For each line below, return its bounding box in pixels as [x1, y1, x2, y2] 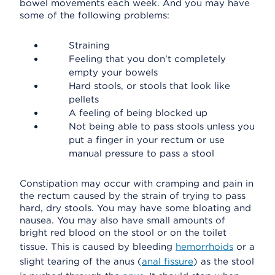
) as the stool [193, 256, 254, 267]
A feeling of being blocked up [69, 107, 207, 118]
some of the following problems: [20, 10, 169, 21]
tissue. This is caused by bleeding [20, 241, 176, 252]
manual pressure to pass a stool [69, 148, 214, 159]
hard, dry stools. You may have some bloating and [20, 203, 251, 214]
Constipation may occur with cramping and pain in [20, 178, 254, 189]
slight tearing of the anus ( [20, 256, 142, 267]
